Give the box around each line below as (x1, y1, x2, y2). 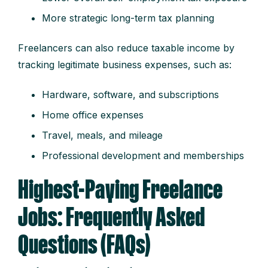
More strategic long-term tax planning (42, 12, 214, 25)
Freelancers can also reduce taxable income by (18, 42, 234, 54)
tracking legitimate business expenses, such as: (18, 59, 232, 71)
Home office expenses (42, 109, 144, 121)
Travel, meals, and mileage (42, 129, 163, 142)
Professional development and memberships (42, 150, 244, 162)
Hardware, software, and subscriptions (42, 89, 219, 101)
